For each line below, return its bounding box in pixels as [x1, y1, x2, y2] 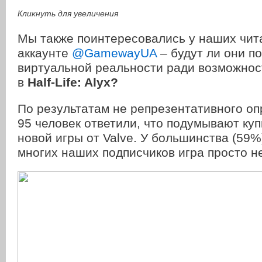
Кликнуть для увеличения [18, 9, 118, 19]
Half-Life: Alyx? [27, 75, 118, 89]
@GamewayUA [72, 46, 160, 60]
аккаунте [18, 46, 72, 60]
